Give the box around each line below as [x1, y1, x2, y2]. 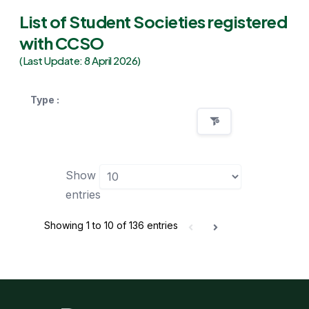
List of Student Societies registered [19, 11, 287, 32]
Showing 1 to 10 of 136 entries [44, 219, 178, 232]
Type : [30, 94, 59, 106]
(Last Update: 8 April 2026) [19, 54, 141, 68]
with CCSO [19, 32, 104, 54]
